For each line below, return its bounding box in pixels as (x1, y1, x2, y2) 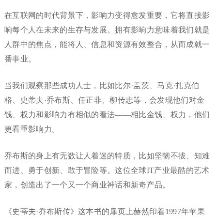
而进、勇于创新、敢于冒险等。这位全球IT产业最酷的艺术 (4, 166, 210, 175)
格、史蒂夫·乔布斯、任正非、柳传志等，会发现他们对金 (4, 96, 205, 105)
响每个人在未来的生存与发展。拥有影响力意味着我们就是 (4, 26, 210, 34)
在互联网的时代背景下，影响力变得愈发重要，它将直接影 (4, 11, 210, 20)
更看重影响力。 (4, 125, 60, 134)
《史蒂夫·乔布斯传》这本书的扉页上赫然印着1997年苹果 (4, 207, 205, 216)
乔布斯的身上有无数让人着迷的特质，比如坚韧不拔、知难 (4, 152, 210, 160)
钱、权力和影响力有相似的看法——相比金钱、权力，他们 (4, 110, 210, 119)
